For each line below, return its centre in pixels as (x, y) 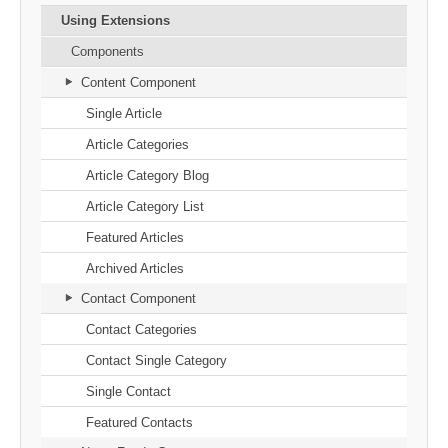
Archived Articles (135, 268)
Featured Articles (135, 237)
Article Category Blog (147, 175)
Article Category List (145, 206)
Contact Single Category (156, 360)
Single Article (124, 113)
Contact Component (138, 298)
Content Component (138, 82)
